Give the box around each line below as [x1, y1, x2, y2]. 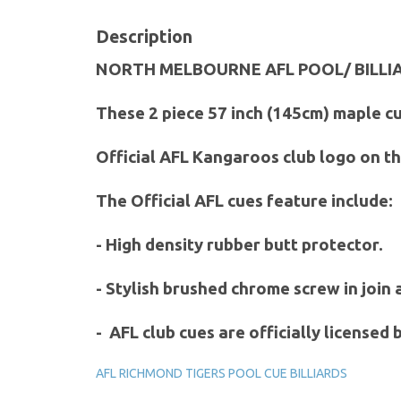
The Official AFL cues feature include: [96, 192, 393, 210]
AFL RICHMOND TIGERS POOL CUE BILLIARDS [96, 366, 347, 380]
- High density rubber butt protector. [96, 235, 383, 254]
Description [96, 27, 192, 47]
